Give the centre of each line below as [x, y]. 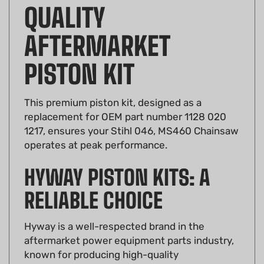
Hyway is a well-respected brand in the [114, 209]
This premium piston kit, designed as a [113, 85]
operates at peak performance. [96, 128]
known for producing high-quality [101, 237]
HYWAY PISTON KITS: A [117, 160]
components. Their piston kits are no [109, 251]
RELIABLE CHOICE [93, 183]
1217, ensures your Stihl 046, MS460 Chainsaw [131, 113]
